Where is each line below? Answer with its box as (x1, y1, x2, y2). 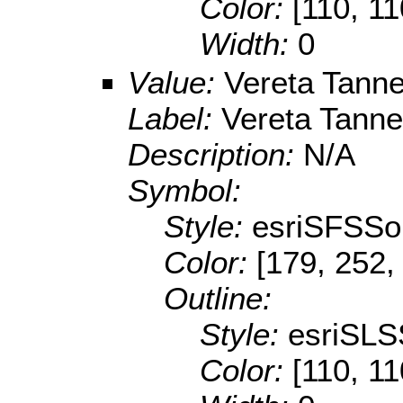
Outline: (164, 281, 272, 317)
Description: (128, 137, 303, 173)
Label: (128, 101, 221, 137)
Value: (128, 65, 224, 101)
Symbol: (128, 173, 241, 209)
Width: (200, 26, 298, 62)
